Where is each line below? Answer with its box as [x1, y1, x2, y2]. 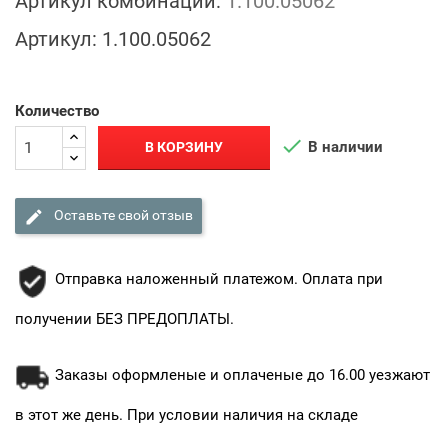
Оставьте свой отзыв [51, 207, 193, 224]
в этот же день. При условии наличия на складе [15, 405, 358, 424]
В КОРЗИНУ [145, 139, 224, 156]
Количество [15, 101, 99, 120]
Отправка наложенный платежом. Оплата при [55, 269, 383, 288]
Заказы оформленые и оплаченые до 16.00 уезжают [55, 365, 430, 384]
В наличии [304, 137, 384, 156]
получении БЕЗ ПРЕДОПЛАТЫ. [15, 309, 234, 328]
